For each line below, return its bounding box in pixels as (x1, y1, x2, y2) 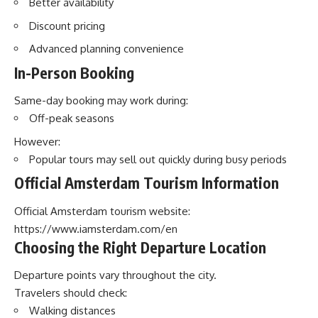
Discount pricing (29, 18, 105, 33)
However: (14, 134, 60, 148)
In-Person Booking (14, 62, 134, 82)
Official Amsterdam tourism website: (14, 204, 190, 218)
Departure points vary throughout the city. (14, 268, 216, 282)
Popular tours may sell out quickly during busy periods (29, 152, 287, 166)
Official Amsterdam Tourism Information (14, 173, 279, 192)
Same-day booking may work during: (14, 94, 188, 107)
